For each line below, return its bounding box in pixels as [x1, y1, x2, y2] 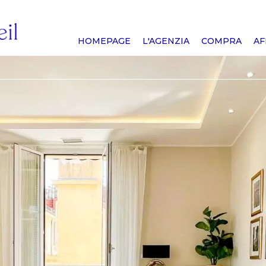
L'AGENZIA [142, 36, 189, 46]
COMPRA [201, 36, 242, 46]
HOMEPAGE [78, 36, 131, 46]
